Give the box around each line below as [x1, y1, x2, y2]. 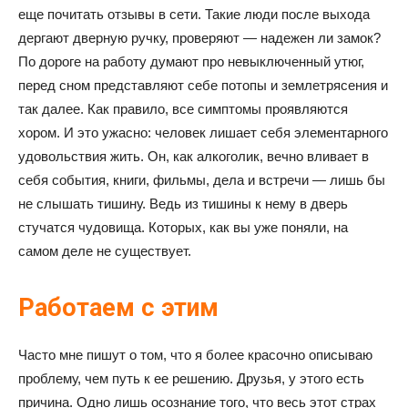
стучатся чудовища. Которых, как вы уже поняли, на [18, 219, 348, 235]
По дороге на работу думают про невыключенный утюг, [18, 54, 364, 69]
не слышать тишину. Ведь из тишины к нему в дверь [18, 196, 348, 211]
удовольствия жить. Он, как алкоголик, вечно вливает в [18, 148, 369, 164]
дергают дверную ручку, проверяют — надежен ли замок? [18, 30, 381, 46]
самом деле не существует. [18, 243, 191, 259]
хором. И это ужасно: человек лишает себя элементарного [18, 125, 388, 140]
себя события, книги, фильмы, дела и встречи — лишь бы [18, 172, 385, 188]
